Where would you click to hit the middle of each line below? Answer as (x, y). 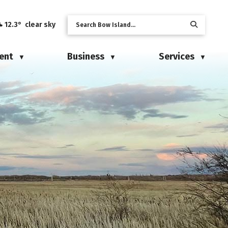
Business (86, 56)
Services (176, 56)
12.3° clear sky (30, 25)
